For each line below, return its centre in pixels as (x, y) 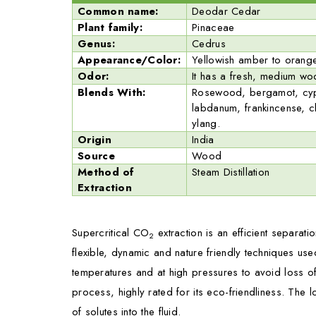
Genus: (98, 43)
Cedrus (209, 43)
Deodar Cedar (226, 11)
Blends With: (112, 92)
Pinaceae (213, 27)
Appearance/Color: (129, 60)
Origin (95, 139)
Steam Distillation (231, 172)
